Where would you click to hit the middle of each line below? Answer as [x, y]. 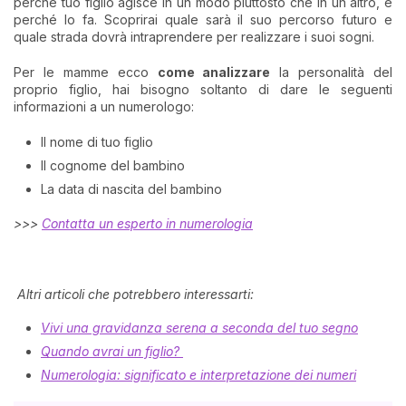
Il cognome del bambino [113, 165]
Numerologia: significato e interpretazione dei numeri [198, 375]
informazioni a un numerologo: [104, 106]
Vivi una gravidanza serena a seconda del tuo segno [199, 328]
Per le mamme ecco [86, 72]
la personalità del [331, 72]
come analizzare [214, 72]
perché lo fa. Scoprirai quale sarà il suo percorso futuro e [203, 19]
